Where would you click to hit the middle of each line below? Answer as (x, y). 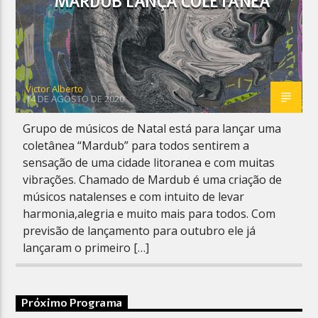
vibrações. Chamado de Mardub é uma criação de (153, 179)
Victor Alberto (55, 88)
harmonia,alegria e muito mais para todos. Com (149, 213)
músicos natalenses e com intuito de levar (134, 196)
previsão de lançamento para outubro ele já (139, 230)
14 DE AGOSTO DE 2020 (75, 98)
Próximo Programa (72, 303)
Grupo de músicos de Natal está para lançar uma (152, 128)
